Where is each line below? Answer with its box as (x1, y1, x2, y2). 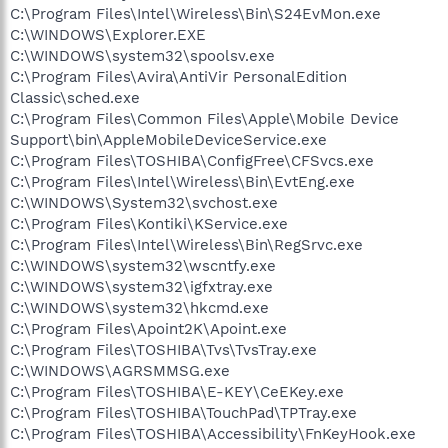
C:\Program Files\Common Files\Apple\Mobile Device (10, 109, 399, 128)
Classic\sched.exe (10, 88, 140, 107)
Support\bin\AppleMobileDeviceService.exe (10, 130, 327, 149)
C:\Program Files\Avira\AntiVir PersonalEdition (10, 67, 347, 86)
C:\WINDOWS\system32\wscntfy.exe (10, 256, 276, 275)
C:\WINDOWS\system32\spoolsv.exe (10, 46, 275, 65)
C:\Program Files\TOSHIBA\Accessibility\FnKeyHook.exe (10, 424, 416, 443)
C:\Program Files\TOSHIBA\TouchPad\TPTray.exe (10, 403, 357, 422)
